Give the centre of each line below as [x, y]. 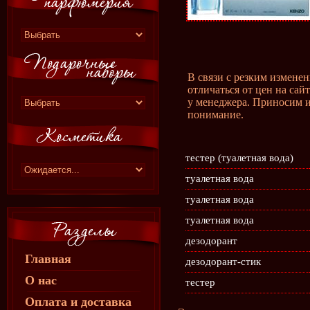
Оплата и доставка [78, 302]
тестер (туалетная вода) [239, 158]
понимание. [216, 115]
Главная [48, 259]
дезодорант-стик [223, 262]
